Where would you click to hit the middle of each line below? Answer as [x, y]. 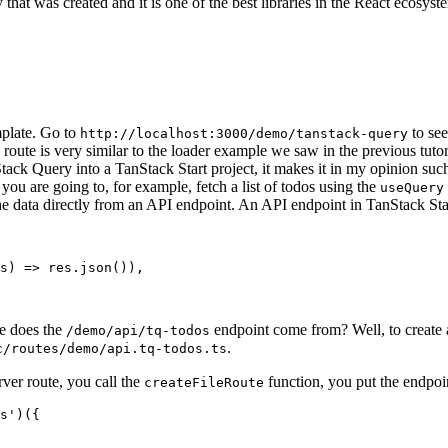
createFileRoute [204, 383]
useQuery [412, 188]
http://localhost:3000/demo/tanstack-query [244, 134]
